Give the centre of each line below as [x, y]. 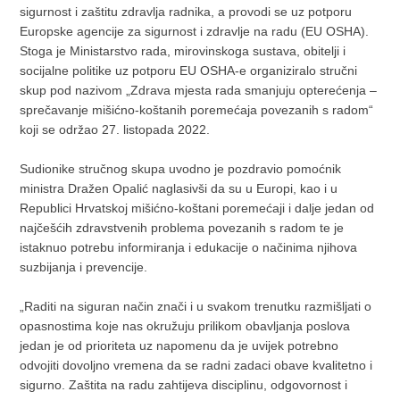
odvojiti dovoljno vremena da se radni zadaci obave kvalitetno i [196, 365]
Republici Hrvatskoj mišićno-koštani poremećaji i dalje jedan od [197, 208]
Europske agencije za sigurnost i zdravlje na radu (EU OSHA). [195, 31]
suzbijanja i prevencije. [84, 267]
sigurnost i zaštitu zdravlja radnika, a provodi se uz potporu [186, 12]
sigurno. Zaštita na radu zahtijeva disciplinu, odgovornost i [184, 385]
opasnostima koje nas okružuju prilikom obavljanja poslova [185, 326]
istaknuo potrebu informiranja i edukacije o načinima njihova [189, 247]
